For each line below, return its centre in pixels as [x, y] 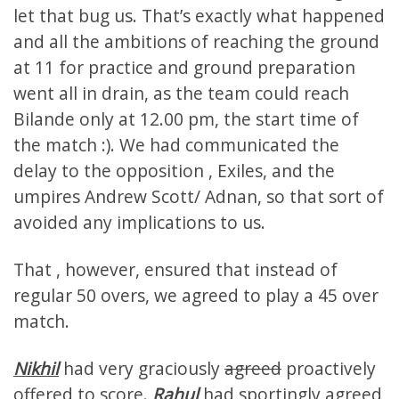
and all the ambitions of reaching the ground [196, 42]
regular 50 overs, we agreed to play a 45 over [196, 296]
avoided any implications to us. [139, 223]
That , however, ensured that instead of [175, 270]
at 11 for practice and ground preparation [184, 68]
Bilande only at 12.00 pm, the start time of [186, 119]
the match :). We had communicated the [176, 145]
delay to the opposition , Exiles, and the [174, 171]
